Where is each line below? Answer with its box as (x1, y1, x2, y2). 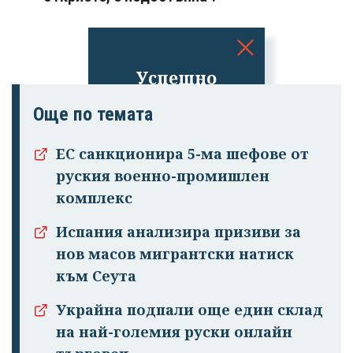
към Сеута (56, 266, 136, 286)
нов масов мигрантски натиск (56, 244, 294, 264)
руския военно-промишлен (56, 166, 269, 186)
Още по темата (33, 103, 153, 126)
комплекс (56, 188, 132, 208)
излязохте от (119, 87, 234, 111)
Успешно (136, 65, 217, 89)
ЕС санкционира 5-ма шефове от (56, 144, 309, 164)
